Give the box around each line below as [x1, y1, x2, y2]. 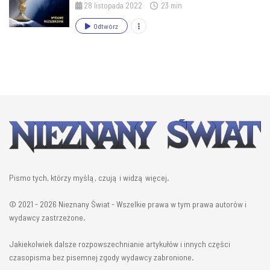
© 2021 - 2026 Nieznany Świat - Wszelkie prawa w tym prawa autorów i [9, 198, 246, 209]
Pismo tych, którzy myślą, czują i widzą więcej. [9, 172, 169, 183]
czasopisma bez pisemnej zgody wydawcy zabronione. [9, 251, 194, 262]
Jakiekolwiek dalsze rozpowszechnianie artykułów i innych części [9, 238, 230, 249]
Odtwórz [93, 22, 118, 31]
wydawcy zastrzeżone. [9, 212, 86, 222]
